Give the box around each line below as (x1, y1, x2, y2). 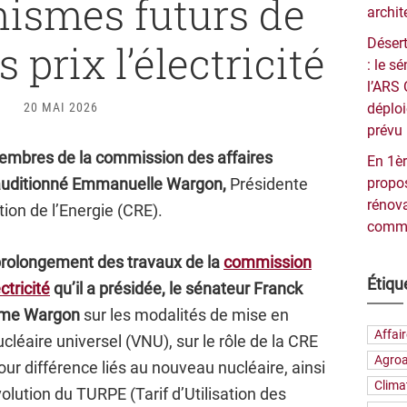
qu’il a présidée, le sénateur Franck (50, 279, 303, 298)
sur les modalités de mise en (80, 305, 289, 324)
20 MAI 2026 (23, 100, 98, 114)
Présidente (226, 174, 308, 194)
